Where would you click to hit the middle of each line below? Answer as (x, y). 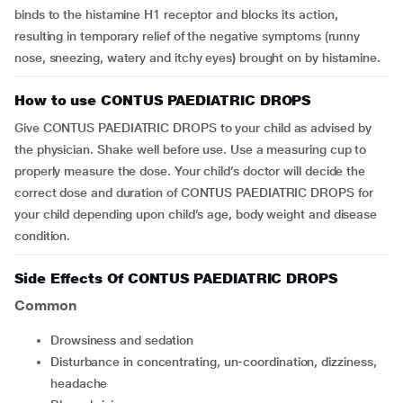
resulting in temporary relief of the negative (137, 36)
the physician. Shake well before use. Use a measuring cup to (191, 149)
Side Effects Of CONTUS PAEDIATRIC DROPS (176, 278)
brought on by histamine (306, 58)
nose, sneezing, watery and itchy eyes (124, 58)
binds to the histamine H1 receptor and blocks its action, (176, 14)
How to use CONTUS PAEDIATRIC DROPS (163, 100)
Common (46, 305)
